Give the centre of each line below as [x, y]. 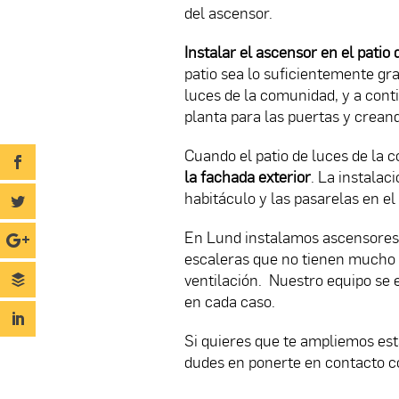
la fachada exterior [248, 177]
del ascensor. [228, 13]
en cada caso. [230, 301]
